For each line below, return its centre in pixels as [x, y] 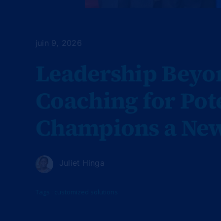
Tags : [45, 192]
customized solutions [86, 192]
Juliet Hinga [82, 163]
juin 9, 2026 [58, 43]
